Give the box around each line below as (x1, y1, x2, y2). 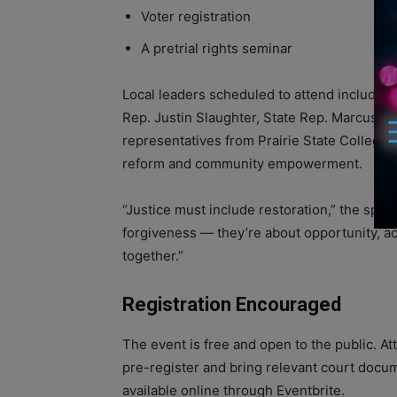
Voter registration (141, 7, 251, 25)
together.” (122, 246, 183, 264)
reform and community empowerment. (122, 154, 362, 172)
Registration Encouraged (122, 292, 341, 315)
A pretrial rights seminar (141, 39, 292, 57)
